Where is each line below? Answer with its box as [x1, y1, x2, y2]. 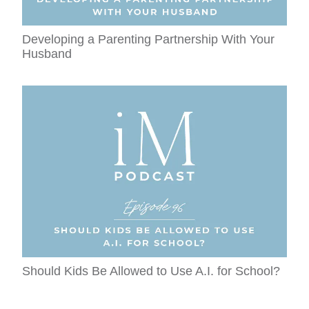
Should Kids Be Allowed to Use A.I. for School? [22, 263, 281, 278]
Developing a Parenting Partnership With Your [22, 32, 275, 46]
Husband [22, 46, 72, 61]
